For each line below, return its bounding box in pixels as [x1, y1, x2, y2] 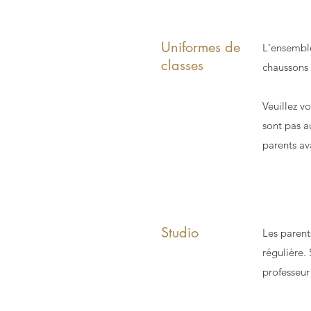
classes [161, 56, 203, 74]
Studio [161, 224, 199, 242]
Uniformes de [161, 38, 240, 56]
